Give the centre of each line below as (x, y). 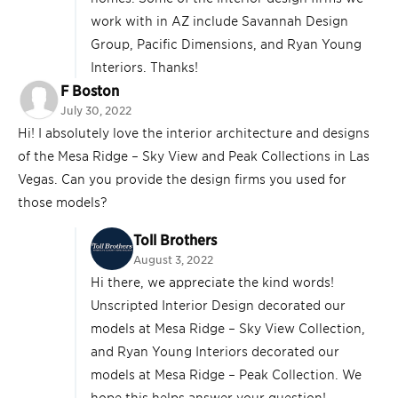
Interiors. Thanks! (144, 67)
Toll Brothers (175, 239)
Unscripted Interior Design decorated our (218, 305)
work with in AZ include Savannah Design (219, 20)
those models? (63, 202)
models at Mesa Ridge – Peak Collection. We (226, 374)
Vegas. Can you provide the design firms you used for (182, 179)
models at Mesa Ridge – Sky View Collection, (228, 328)
